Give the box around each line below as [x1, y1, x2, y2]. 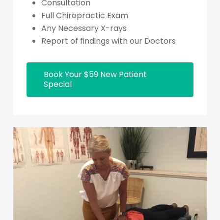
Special [43, 78, 72, 90]
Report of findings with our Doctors [41, 35, 176, 47]
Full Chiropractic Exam [41, 9, 128, 21]
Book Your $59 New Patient [43, 68, 147, 80]
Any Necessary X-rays [41, 22, 127, 34]
